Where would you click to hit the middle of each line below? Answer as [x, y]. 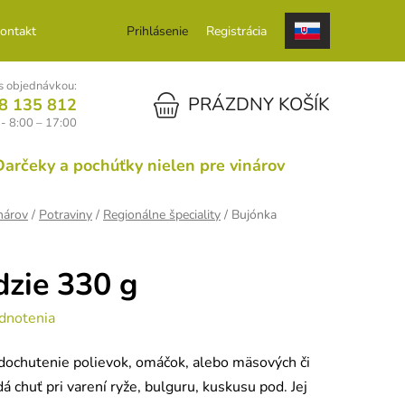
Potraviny [66, 215]
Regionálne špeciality [162, 215]
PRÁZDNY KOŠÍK [259, 104]
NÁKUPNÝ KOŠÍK [179, 103]
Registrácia [236, 31]
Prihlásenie [157, 31]
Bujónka [254, 215]
